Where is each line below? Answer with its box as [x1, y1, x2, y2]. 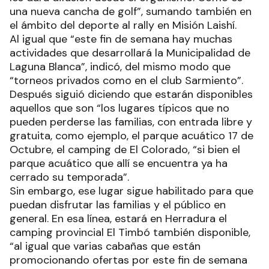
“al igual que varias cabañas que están [10, 238, 201, 253]
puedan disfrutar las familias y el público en [10, 197, 226, 212]
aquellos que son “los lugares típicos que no [10, 100, 229, 115]
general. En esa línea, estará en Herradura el [10, 211, 227, 226]
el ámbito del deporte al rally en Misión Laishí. [10, 17, 237, 32]
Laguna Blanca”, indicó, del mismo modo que [10, 59, 231, 74]
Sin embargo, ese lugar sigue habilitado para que [10, 183, 253, 198]
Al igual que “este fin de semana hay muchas [10, 31, 232, 46]
